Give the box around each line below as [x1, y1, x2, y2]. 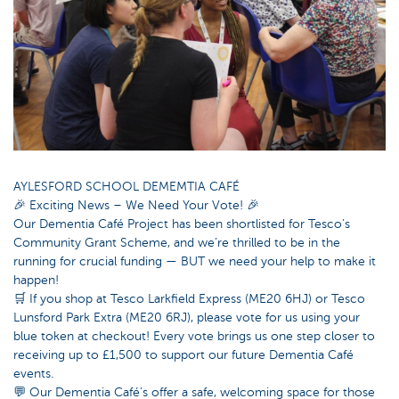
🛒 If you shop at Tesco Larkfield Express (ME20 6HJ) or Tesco [13, 291, 365, 306]
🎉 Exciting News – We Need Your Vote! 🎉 [13, 198, 259, 213]
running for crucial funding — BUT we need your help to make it [13, 254, 376, 269]
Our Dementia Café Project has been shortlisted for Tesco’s [13, 216, 350, 232]
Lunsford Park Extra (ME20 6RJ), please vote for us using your [13, 310, 360, 325]
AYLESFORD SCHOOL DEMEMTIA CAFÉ [13, 179, 240, 194]
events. [13, 366, 53, 381]
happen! [13, 273, 59, 288]
